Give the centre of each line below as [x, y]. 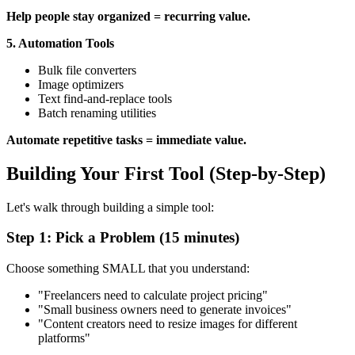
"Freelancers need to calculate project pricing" [153, 296]
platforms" [64, 338]
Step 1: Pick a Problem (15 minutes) [123, 238]
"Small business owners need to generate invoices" [165, 310]
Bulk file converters [87, 70]
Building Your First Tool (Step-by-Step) [166, 173]
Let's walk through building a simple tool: [110, 207]
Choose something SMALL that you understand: [128, 269]
